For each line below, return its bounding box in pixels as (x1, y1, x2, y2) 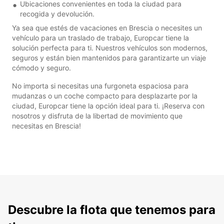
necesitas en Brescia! (12, 121, 81, 130)
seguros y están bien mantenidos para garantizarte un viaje (12, 53, 206, 62)
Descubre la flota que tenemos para (8, 202, 215, 217)
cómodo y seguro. (12, 63, 71, 72)
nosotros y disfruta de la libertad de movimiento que (12, 111, 182, 120)
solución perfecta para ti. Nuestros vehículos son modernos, (12, 43, 207, 52)
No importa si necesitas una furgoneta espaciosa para (12, 81, 188, 90)
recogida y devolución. (20, 9, 94, 18)
